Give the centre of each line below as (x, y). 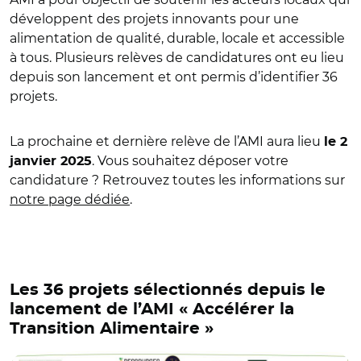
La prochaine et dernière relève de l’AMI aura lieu (167, 141)
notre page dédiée (70, 199)
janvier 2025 (51, 161)
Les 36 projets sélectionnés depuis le (168, 290)
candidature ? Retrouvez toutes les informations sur (177, 180)
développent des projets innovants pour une (154, 19)
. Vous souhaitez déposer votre (190, 161)
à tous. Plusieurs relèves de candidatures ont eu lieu (177, 58)
